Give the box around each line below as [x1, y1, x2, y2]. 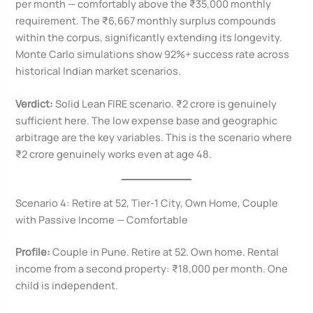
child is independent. [15, 277, 119, 292]
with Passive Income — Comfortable [15, 212, 189, 226]
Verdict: [15, 96, 54, 111]
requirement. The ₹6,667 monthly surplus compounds [15, 13, 277, 28]
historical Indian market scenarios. [15, 64, 182, 78]
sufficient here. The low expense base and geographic [15, 113, 278, 128]
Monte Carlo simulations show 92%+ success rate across [15, 47, 290, 61]
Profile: [15, 244, 51, 259]
